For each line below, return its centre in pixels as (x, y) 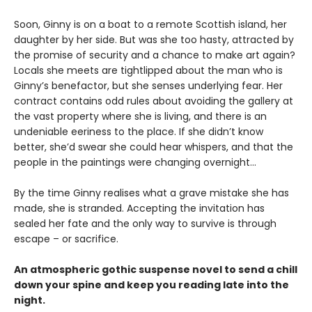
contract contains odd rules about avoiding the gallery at (154, 101)
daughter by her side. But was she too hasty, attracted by (154, 40)
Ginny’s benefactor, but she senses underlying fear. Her (148, 86)
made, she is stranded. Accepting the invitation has (139, 209)
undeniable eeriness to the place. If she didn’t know (139, 132)
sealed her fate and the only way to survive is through (145, 224)
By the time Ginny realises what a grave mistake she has (151, 193)
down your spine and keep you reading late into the (151, 285)
